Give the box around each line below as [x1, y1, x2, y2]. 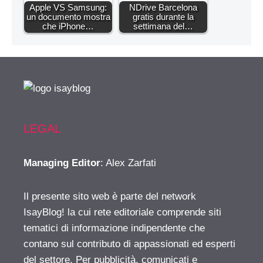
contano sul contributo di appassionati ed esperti [23, 238, 235, 249]
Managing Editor [23, 157, 100, 168]
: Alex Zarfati [100, 157, 156, 168]
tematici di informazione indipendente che [23, 222, 205, 234]
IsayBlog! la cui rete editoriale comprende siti [23, 206, 221, 218]
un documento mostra [26, 11, 110, 22]
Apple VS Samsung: [29, 2, 107, 12]
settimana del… [133, 21, 193, 31]
